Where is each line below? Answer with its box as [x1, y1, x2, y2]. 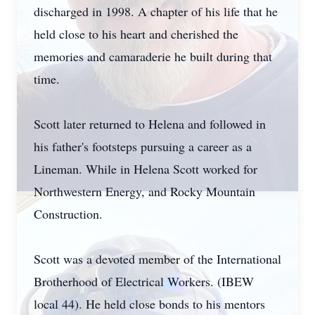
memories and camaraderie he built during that [34, 48, 272, 65]
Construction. [34, 205, 103, 222]
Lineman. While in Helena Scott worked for [34, 160, 257, 177]
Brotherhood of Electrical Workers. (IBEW [34, 273, 254, 290]
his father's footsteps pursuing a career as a [34, 138, 252, 155]
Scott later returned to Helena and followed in [34, 115, 266, 132]
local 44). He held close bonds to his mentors [34, 295, 265, 312]
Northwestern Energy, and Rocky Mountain [34, 183, 255, 200]
